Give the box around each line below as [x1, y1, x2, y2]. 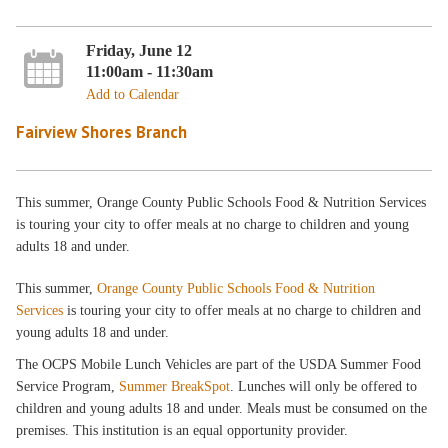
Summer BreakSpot [119, 378, 231, 394]
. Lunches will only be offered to [230, 378, 418, 394]
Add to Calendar [85, 86, 179, 102]
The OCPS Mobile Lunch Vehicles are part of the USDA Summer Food [16, 356, 422, 372]
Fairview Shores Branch [16, 120, 188, 143]
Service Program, [16, 378, 120, 394]
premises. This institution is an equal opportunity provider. [16, 422, 349, 438]
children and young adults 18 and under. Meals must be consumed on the [16, 400, 428, 416]
